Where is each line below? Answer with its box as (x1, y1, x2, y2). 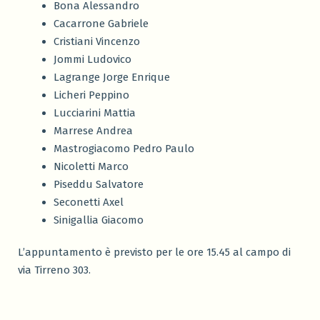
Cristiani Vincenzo (54, 35, 140, 49)
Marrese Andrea (54, 124, 133, 138)
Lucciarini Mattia (54, 106, 136, 120)
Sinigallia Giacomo (54, 214, 144, 227)
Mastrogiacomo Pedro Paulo (54, 142, 194, 156)
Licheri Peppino (54, 89, 129, 102)
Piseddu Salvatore (54, 178, 144, 191)
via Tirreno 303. (18, 264, 91, 277)
